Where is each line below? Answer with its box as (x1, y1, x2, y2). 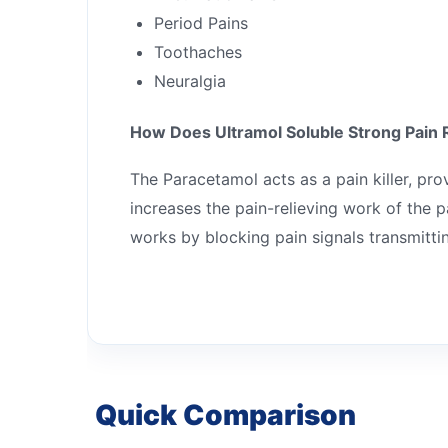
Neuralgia (154, 70, 226, 91)
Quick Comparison (95, 397, 356, 432)
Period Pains (154, 12, 248, 33)
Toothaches (154, 41, 242, 62)
